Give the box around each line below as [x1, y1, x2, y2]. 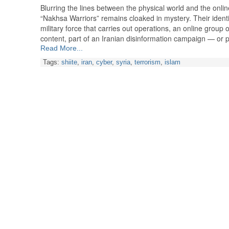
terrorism [134, 59, 161, 66]
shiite [61, 59, 77, 66]
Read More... [40, 44, 83, 53]
